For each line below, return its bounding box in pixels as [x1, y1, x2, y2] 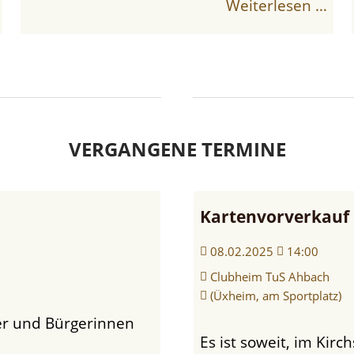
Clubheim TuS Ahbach [210, 268, 330, 284]
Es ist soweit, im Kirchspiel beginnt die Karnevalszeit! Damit [200, 330, 209, 352]
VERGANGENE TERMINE [68, 135, 286, 162]
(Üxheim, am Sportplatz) [210, 287, 342, 303]
